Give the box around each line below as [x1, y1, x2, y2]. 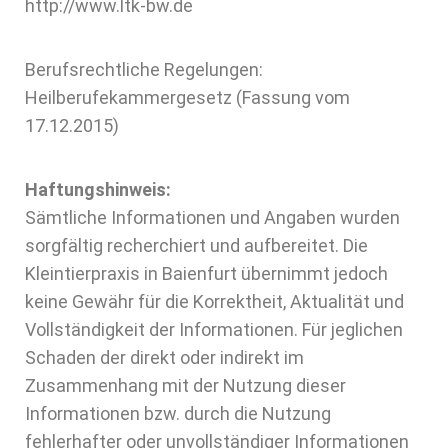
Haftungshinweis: [25, 179, 171, 200]
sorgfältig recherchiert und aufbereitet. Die [25, 235, 368, 256]
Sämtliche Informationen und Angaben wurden [25, 207, 400, 228]
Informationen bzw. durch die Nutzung [25, 403, 331, 424]
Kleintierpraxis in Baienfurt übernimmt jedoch [25, 263, 388, 284]
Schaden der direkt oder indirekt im [25, 347, 304, 368]
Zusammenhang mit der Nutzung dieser [25, 375, 346, 396]
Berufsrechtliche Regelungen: [25, 59, 263, 80]
